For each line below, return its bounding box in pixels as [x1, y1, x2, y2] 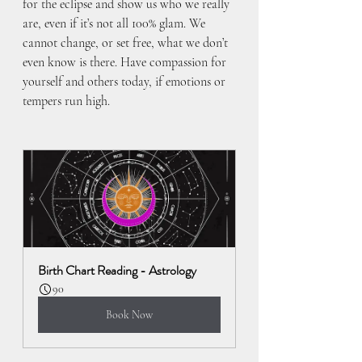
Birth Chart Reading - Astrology [38, 260, 196, 280]
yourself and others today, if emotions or [23, 73, 229, 90]
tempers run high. [23, 92, 110, 109]
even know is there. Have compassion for [23, 53, 229, 70]
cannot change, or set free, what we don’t [23, 34, 231, 51]
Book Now [106, 307, 153, 322]
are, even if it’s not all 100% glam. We [23, 15, 208, 32]
